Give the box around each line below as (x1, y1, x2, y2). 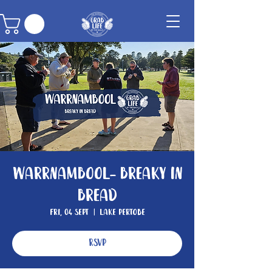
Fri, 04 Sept (49, 206, 89, 219)
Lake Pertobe (99, 206, 145, 219)
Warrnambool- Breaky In (12, 162, 182, 187)
